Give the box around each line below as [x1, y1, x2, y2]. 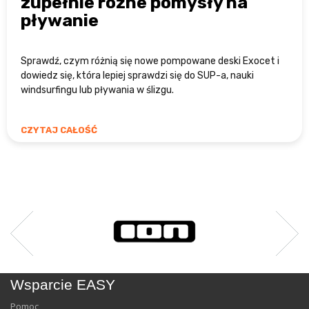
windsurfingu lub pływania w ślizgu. [21, 84, 174, 97]
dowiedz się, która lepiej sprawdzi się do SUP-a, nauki [21, 70, 254, 82]
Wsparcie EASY [10, 277, 115, 293]
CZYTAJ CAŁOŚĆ [21, 125, 97, 136]
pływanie [21, 10, 99, 31]
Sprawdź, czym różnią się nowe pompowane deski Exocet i [21, 55, 279, 68]
